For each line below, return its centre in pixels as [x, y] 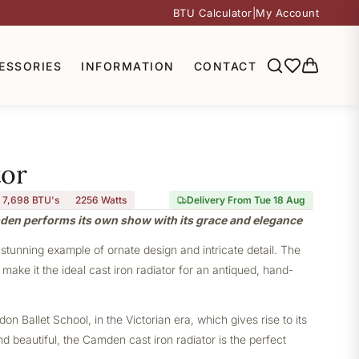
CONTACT [225, 66]
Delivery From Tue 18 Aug [246, 200]
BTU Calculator [212, 13]
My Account [287, 13]
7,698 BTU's [31, 200]
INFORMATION [128, 66]
